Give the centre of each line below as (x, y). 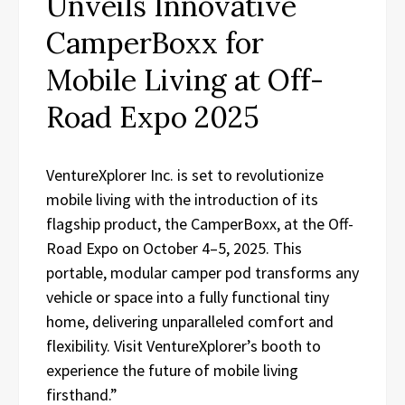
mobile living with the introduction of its (182, 199)
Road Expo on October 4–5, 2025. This (174, 248)
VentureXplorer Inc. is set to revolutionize (185, 174)
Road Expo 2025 (153, 117)
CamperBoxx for (155, 42)
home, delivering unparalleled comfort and (190, 321)
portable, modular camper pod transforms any (202, 272)
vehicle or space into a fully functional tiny (188, 297)
